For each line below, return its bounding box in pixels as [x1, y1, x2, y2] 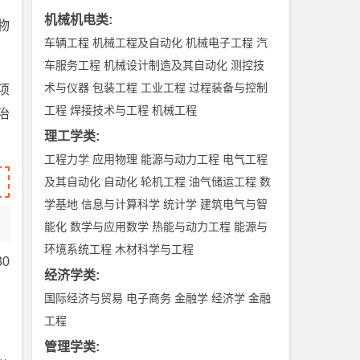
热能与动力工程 [152, 220, 231, 233]
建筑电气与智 [200, 198, 268, 211]
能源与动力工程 [141, 153, 220, 166]
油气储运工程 [189, 175, 257, 188]
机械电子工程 [186, 36, 254, 49]
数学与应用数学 [70, 220, 149, 233]
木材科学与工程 [115, 243, 194, 256]
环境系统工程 [44, 243, 112, 256]
